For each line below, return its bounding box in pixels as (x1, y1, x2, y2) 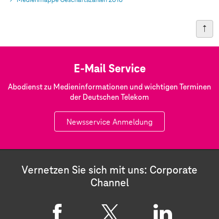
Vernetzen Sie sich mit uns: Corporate (22, 165, 197, 177)
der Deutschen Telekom (70, 93, 149, 102)
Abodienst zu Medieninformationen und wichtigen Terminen (8, 83, 211, 92)
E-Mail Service (73, 63, 146, 76)
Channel (90, 177, 129, 190)
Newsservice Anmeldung (66, 118, 153, 127)
